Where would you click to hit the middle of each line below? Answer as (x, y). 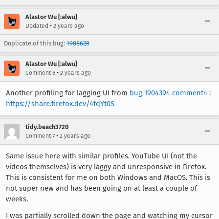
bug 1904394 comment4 (168, 93)
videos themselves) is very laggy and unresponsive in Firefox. (106, 167)
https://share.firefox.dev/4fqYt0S (60, 104)
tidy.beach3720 (47, 127)
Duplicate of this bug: (35, 43)
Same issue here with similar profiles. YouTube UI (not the (101, 156)
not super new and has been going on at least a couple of (101, 188)
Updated (37, 26)
